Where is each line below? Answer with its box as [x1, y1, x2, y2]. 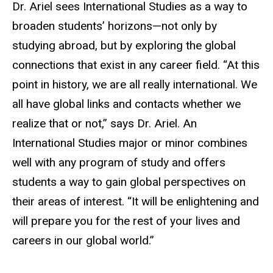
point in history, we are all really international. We [12, 77, 257, 92]
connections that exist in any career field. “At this [12, 58, 260, 73]
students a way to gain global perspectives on [12, 175, 246, 190]
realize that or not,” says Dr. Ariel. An [12, 116, 197, 131]
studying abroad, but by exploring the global [12, 38, 236, 53]
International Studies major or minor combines [12, 136, 247, 151]
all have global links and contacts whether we [12, 97, 241, 112]
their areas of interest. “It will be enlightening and [12, 194, 259, 209]
